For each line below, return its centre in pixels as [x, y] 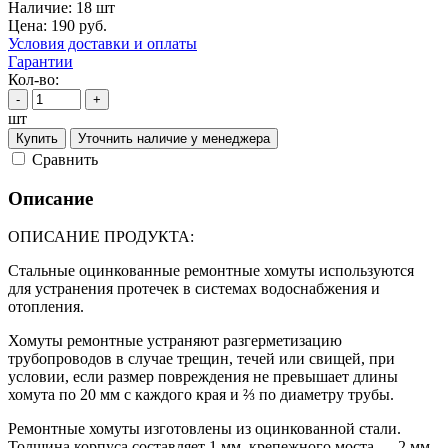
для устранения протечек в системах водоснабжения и [194, 289]
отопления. [46, 307]
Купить [37, 138]
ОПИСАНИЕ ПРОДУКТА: [101, 237]
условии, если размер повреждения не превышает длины [203, 377]
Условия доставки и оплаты [102, 43]
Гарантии [40, 61]
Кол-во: [33, 79]
